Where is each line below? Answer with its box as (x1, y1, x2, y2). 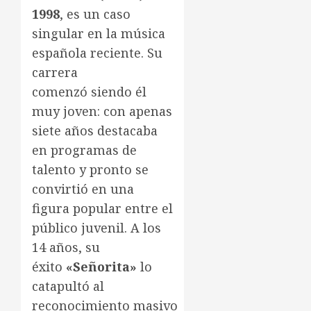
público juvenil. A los (32, 219, 161, 237)
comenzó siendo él (32, 83, 146, 101)
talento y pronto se (32, 161, 149, 178)
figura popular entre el (32, 200, 173, 217)
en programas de (32, 142, 137, 159)
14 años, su (32, 239, 100, 256)
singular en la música (32, 25, 165, 42)
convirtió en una (32, 180, 134, 198)
